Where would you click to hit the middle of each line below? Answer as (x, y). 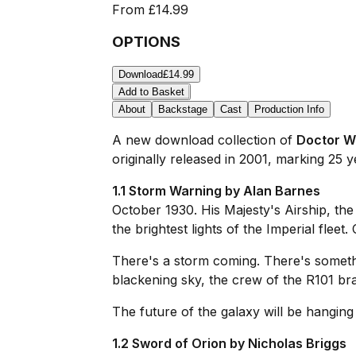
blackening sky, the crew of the (209, 280)
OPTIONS (146, 41)
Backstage (182, 110)
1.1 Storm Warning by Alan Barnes (216, 191)
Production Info (289, 110)
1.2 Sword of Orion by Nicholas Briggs (229, 344)
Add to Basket (151, 92)
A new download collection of (204, 140)
